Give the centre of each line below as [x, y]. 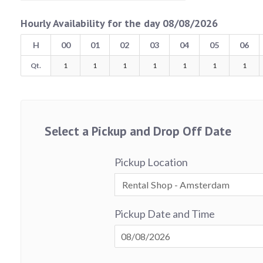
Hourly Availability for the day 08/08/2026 [119, 23]
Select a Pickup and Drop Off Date [138, 131]
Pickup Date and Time [165, 213]
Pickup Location [151, 162]
